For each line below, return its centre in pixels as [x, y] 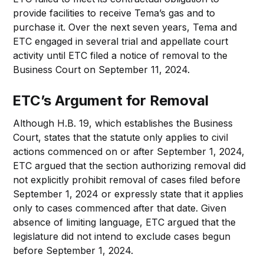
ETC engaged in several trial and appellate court [121, 41]
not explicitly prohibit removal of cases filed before [127, 179]
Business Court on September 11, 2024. [102, 69]
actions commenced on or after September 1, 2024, [129, 151]
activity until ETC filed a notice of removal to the [121, 55]
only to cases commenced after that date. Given [120, 208]
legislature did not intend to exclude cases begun [122, 236]
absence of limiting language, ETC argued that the [125, 222]
